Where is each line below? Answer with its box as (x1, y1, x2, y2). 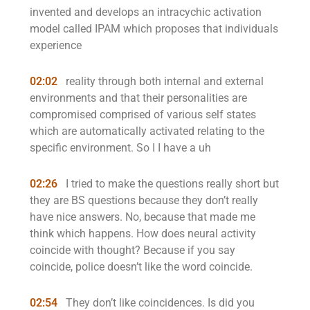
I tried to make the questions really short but (63, 177, 279, 190)
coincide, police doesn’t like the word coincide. (30, 260, 253, 273)
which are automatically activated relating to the (30, 125, 264, 138)
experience (30, 39, 82, 52)
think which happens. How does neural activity (30, 227, 256, 240)
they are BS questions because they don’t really (30, 194, 258, 207)
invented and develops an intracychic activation (30, 6, 262, 19)
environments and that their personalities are (30, 91, 247, 104)
